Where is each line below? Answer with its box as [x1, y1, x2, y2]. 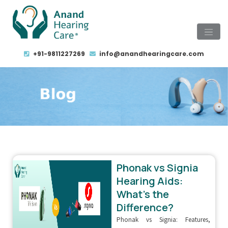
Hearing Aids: [116, 174, 183, 188]
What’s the [116, 187, 169, 201]
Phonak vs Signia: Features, [116, 215, 210, 224]
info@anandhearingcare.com [98, 49, 204, 59]
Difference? [116, 200, 174, 214]
